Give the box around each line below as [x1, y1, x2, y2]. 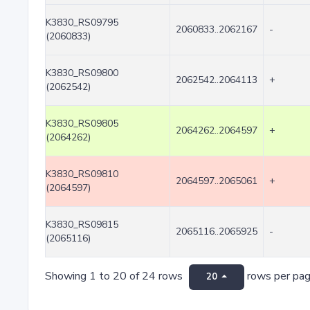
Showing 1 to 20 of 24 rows [45, 268, 185, 284]
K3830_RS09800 [46, 66, 118, 80]
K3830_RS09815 [46, 218, 118, 231]
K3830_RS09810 [46, 167, 118, 181]
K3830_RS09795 [46, 16, 118, 29]
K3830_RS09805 [46, 117, 118, 130]
